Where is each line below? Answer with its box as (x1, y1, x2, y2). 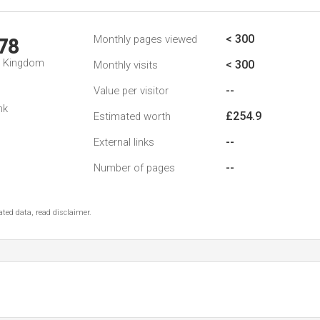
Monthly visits (94, 59, 158, 71)
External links (94, 136, 154, 149)
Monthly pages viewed (94, 33, 197, 46)
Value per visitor (94, 84, 169, 97)
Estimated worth (94, 110, 171, 123)
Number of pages (94, 161, 175, 174)
